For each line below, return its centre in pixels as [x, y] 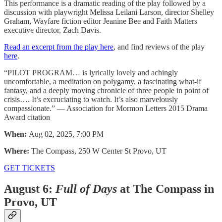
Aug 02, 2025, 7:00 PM [66, 134]
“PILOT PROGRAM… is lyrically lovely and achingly [91, 73]
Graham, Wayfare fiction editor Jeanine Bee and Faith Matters [101, 21]
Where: [17, 151]
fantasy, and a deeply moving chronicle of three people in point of [106, 91]
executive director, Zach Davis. [53, 30]
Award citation [27, 117]
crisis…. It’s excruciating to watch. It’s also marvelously [91, 100]
